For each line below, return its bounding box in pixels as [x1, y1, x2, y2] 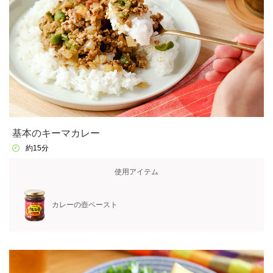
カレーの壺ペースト [52, 200, 118, 210]
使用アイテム [115, 167, 158, 176]
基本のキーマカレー [12, 128, 100, 139]
